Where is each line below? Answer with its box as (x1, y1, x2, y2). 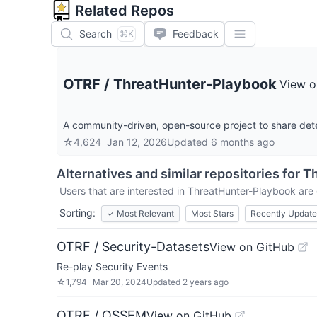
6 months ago (211, 136, 275, 148)
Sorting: (59, 207, 96, 219)
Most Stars (191, 208, 234, 219)
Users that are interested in (59, 185, 188, 197)
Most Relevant (117, 208, 174, 219)
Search (79, 28, 112, 40)
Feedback (173, 28, 219, 40)
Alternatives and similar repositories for (57, 166, 303, 181)
